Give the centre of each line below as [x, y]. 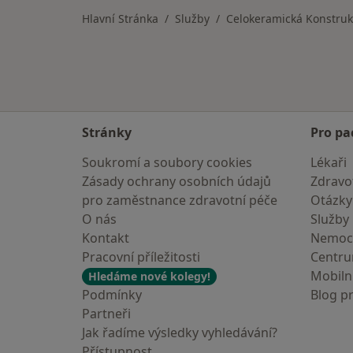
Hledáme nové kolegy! [149, 276]
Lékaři [329, 162]
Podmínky [112, 295]
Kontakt [106, 238]
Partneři [106, 314]
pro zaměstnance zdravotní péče [180, 200]
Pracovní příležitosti [141, 257]
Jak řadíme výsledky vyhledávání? [180, 333]
